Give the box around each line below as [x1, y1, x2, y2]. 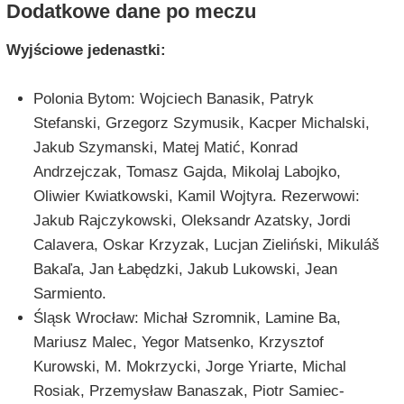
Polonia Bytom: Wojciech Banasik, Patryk [32, 90, 314, 108]
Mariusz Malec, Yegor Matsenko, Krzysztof [32, 334, 324, 352]
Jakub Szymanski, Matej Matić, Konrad [32, 139, 298, 157]
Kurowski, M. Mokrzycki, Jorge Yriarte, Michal [32, 358, 346, 376]
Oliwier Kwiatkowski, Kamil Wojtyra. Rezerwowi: [32, 188, 360, 206]
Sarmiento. [32, 285, 106, 303]
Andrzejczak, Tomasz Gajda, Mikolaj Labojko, [32, 163, 341, 181]
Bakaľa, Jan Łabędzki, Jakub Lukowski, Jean [32, 261, 337, 279]
